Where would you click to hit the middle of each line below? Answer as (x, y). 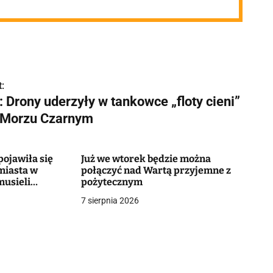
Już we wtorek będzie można (146, 159)
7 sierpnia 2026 (110, 200)
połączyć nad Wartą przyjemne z (156, 170)
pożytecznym (112, 182)
